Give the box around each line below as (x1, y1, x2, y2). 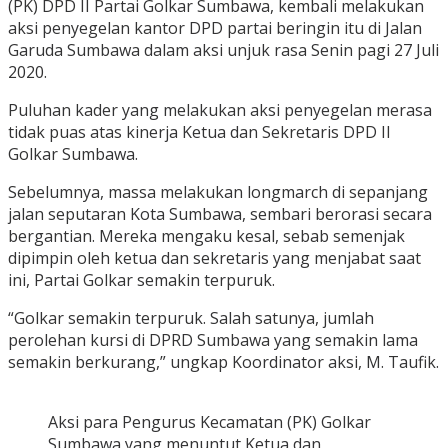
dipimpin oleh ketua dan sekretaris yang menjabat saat (8, 247, 421, 270)
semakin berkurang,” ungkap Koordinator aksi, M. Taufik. (8, 351, 439, 374)
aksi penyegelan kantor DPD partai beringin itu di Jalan (8, 17, 422, 40)
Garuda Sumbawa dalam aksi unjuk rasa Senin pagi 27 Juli (8, 39, 439, 62)
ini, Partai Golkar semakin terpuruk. (8, 269, 275, 292)
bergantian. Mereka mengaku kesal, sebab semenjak (8, 225, 405, 248)
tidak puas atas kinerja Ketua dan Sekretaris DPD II (8, 121, 391, 144)
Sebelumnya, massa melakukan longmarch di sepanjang (8, 181, 428, 204)
